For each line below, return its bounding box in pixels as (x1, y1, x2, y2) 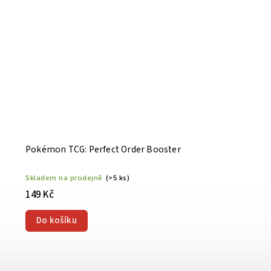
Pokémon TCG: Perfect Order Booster (25, 142, 181, 156)
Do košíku (36, 214, 77, 227)
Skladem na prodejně (25, 172, 103, 183)
